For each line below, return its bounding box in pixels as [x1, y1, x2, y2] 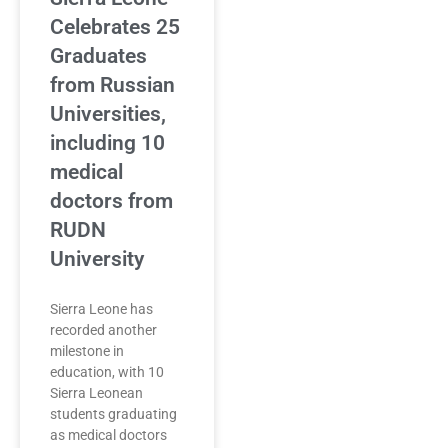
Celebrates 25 [50, 15, 180, 39]
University [50, 247, 144, 271]
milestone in [50, 343, 124, 359]
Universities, [50, 102, 166, 126]
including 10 [50, 131, 165, 155]
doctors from [50, 189, 173, 213]
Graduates [50, 44, 147, 68]
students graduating [50, 406, 177, 422]
